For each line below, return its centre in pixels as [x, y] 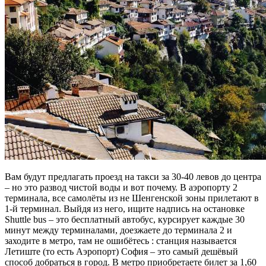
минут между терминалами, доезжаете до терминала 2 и [118, 230]
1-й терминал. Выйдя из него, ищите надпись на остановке [125, 209]
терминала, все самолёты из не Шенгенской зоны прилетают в [132, 198]
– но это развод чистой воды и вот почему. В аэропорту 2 [121, 188]
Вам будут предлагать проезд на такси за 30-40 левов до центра [133, 177]
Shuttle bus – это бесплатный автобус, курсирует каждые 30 [125, 220]
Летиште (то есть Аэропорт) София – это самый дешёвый [121, 252]
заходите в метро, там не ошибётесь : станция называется [121, 241]
